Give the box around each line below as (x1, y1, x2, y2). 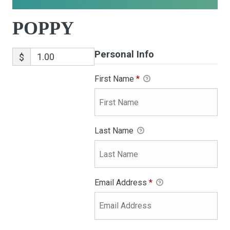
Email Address (94, 177, 149, 187)
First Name (94, 74, 136, 84)
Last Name (94, 126, 136, 136)
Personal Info (94, 49, 154, 60)
